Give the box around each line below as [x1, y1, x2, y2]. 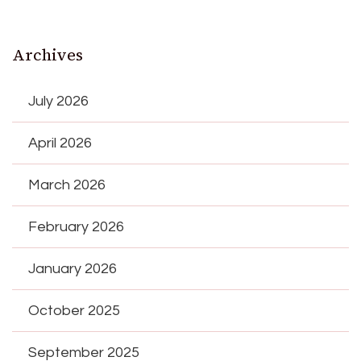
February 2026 [28, 218, 124, 234]
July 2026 [28, 93, 89, 109]
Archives [12, 43, 83, 66]
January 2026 [28, 260, 117, 276]
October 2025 [28, 302, 120, 318]
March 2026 [28, 176, 106, 193]
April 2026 [28, 135, 92, 151]
